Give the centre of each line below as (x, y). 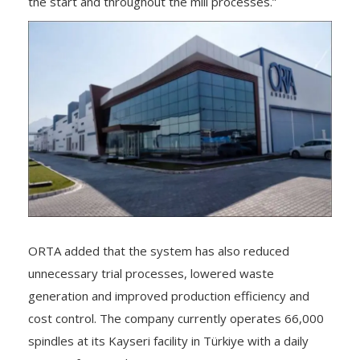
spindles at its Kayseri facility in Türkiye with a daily (168, 340)
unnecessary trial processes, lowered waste (151, 273)
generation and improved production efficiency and (169, 295)
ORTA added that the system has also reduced (159, 250)
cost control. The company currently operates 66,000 (176, 318)
